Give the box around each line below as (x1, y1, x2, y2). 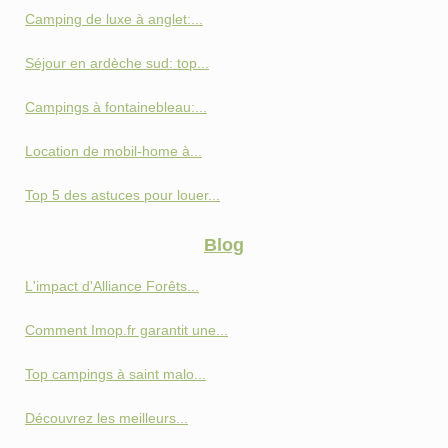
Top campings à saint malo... (25, 366, 206, 383)
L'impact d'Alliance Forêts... (25, 278, 199, 295)
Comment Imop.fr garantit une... (25, 322, 228, 339)
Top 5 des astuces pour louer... (25, 187, 220, 204)
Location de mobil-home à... (25, 143, 202, 160)
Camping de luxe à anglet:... (25, 11, 203, 28)
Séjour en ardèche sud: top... (25, 55, 209, 72)
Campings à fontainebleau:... (25, 99, 207, 116)
